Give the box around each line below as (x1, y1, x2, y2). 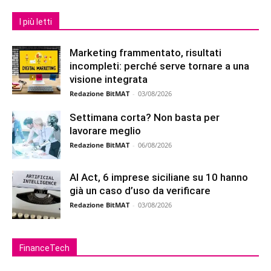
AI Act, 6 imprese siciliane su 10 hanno (70, 171, 248, 183)
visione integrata (70, 73, 148, 85)
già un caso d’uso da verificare (70, 184, 211, 197)
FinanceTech (19, 243, 70, 253)
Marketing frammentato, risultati (70, 46, 221, 59)
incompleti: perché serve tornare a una (70, 59, 249, 72)
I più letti (19, 16, 52, 27)
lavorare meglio (70, 124, 141, 137)
